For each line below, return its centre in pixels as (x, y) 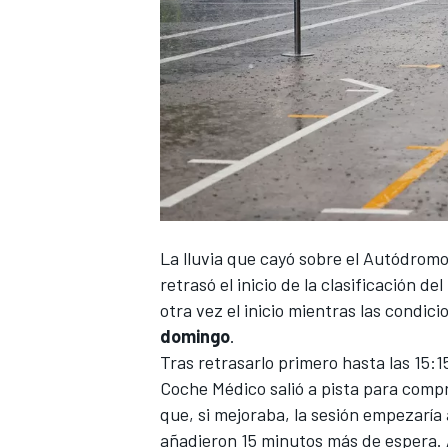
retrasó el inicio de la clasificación (288, 284)
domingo (195, 336)
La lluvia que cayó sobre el (261, 258)
